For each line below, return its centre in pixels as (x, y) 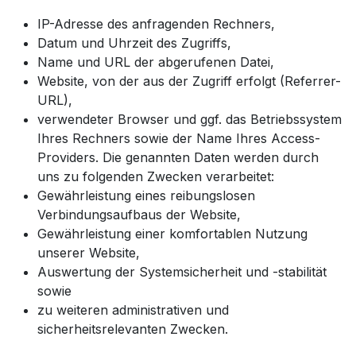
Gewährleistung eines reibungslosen (146, 195)
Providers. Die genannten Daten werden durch (178, 157)
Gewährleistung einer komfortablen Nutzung (172, 233)
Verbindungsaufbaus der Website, (139, 214)
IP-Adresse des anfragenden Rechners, (156, 23)
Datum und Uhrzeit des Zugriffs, (134, 43)
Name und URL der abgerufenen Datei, (156, 62)
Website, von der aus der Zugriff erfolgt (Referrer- (189, 81)
